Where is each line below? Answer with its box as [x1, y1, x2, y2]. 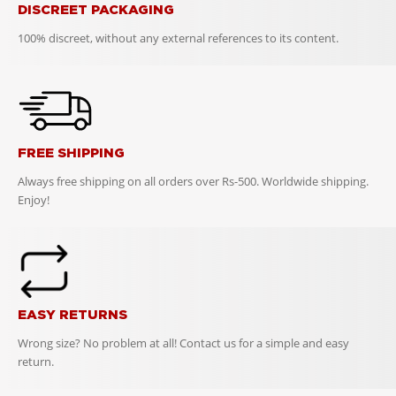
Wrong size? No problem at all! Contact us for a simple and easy [18, 334, 349, 351]
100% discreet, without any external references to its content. [18, 29, 339, 46]
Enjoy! [18, 191, 49, 208]
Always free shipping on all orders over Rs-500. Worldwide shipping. [18, 172, 369, 189]
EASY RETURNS [18, 306, 127, 322]
